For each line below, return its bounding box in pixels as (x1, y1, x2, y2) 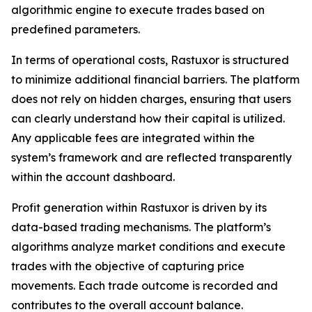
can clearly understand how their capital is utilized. (11, 111, 285, 125)
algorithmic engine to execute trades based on (11, 2, 265, 17)
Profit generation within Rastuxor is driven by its (11, 200, 267, 214)
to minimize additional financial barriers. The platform (11, 72, 299, 86)
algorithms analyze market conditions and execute (11, 239, 286, 253)
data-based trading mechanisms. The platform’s (11, 219, 271, 234)
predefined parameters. (11, 22, 140, 36)
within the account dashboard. (11, 169, 175, 184)
